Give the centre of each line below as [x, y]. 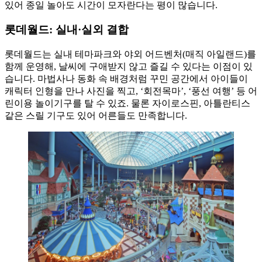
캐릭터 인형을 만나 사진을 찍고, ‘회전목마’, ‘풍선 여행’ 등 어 [131, 91]
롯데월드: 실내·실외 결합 [67, 30]
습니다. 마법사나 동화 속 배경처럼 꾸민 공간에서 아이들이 [126, 79]
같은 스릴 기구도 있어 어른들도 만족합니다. [96, 116]
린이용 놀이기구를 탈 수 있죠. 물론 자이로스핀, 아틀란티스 [127, 104]
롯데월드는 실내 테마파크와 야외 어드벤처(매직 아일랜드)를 [130, 54]
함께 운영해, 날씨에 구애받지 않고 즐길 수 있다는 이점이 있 [129, 67]
